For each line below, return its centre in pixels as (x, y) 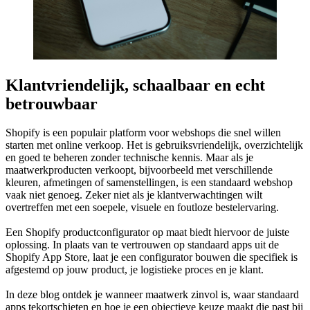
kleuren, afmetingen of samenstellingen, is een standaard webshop (149, 183)
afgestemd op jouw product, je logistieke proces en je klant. (136, 270)
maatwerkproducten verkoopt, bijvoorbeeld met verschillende (139, 170)
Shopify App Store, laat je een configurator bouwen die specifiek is (152, 257)
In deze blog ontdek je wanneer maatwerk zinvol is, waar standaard (152, 295)
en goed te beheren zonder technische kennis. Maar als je (129, 158)
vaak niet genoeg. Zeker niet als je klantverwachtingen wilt (134, 195)
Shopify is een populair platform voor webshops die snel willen (143, 133)
